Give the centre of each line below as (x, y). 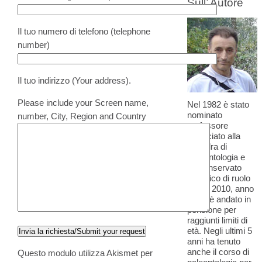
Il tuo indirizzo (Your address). (74, 80)
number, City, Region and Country (82, 116)
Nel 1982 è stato (218, 104)
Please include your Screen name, (83, 102)
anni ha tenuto (214, 241)
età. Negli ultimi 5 (220, 231)
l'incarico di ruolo (219, 178)
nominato (205, 115)
